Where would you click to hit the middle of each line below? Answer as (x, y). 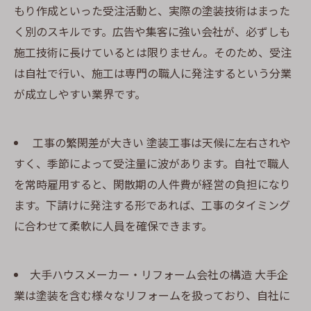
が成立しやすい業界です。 (80, 94)
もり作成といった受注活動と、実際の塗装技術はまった (152, 10)
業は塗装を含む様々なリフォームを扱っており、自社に (152, 295)
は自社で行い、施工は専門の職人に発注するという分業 (153, 73)
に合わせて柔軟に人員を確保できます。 (113, 226)
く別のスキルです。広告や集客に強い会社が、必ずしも (152, 31)
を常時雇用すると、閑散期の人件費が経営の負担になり (152, 184)
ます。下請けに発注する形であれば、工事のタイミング (152, 205)
